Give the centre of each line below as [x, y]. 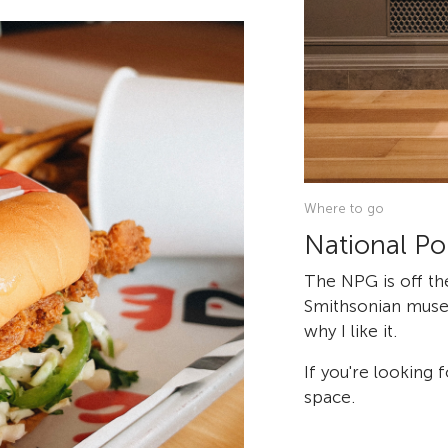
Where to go [344, 208]
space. [329, 396]
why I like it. [350, 330]
